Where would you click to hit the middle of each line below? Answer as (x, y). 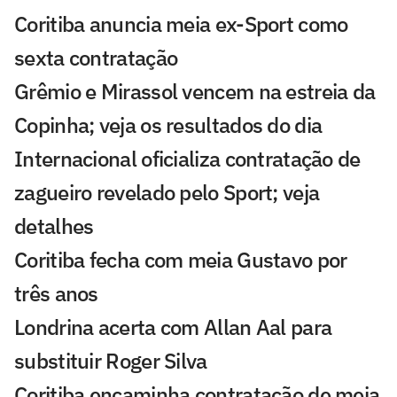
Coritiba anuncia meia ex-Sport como (181, 24)
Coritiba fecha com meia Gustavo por (181, 260)
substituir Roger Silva (111, 361)
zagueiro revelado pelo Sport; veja (167, 193)
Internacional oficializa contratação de (187, 159)
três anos (56, 294)
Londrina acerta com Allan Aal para (173, 327)
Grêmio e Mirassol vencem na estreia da (195, 92)
